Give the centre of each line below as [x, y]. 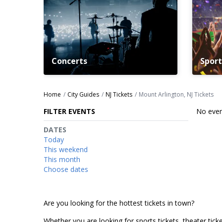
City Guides [83, 94]
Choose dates [66, 169]
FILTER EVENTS [69, 111]
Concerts [69, 61]
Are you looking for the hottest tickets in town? [119, 203]
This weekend [66, 149]
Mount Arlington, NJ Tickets [176, 94]
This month [62, 159]
